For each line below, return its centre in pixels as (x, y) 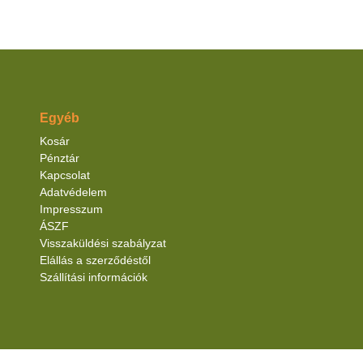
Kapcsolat (64, 175)
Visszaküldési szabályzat (102, 243)
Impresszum (71, 209)
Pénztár (59, 158)
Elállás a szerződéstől (95, 261)
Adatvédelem (73, 192)
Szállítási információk (93, 278)
